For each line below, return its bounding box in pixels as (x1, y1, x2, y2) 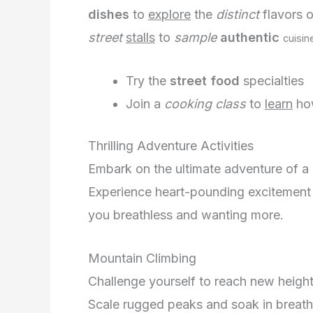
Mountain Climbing (88, 251, 196, 266)
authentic (220, 30, 279, 45)
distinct (216, 7, 259, 22)
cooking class (164, 96, 246, 112)
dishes (88, 7, 129, 22)
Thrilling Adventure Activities (88, 138, 254, 154)
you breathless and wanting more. (88, 208, 284, 223)
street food (170, 73, 240, 89)
